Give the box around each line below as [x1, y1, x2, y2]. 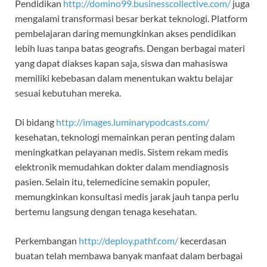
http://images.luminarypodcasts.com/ [56, 116, 209, 128]
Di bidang [15, 116, 56, 128]
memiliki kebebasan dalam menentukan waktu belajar [15, 72, 233, 84]
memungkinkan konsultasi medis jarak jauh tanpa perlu [15, 191, 239, 203]
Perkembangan [15, 235, 79, 247]
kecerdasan [178, 235, 226, 247]
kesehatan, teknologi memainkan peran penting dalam [15, 131, 235, 143]
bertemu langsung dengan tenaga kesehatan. [15, 206, 197, 218]
